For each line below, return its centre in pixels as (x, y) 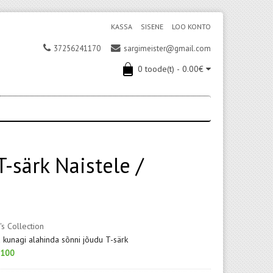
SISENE (152, 27)
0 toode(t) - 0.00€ (171, 69)
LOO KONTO (191, 27)
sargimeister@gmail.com (167, 48)
